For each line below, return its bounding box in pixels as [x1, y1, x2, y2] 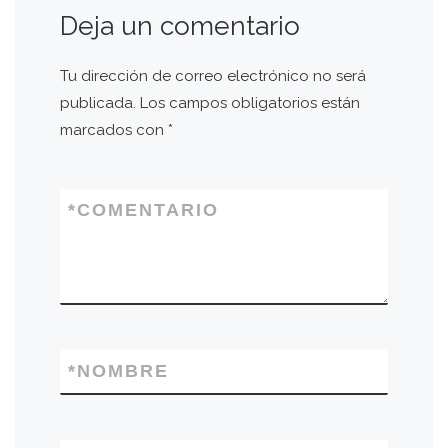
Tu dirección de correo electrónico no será [60, 66, 367, 85]
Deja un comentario [60, 10, 301, 41]
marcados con [60, 120, 169, 139]
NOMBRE [77, 360, 170, 381]
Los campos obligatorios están [140, 93, 361, 112]
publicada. [60, 93, 137, 112]
